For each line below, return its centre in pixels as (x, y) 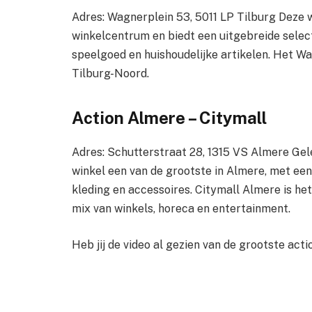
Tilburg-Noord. (110, 73)
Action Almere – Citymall (169, 117)
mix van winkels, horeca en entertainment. (181, 208)
